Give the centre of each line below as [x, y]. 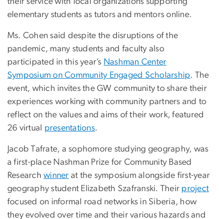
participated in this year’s [55, 62]
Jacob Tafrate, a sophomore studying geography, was [108, 149]
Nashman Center [135, 62]
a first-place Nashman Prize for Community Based [100, 163]
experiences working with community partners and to [107, 102]
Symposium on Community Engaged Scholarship [99, 76]
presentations [69, 128]
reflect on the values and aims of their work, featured [106, 115]
